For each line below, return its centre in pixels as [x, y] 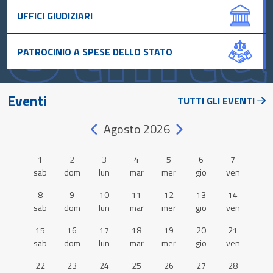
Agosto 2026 [136, 129]
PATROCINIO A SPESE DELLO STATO [95, 51]
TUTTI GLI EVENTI [216, 101]
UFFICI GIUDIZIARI [55, 16]
